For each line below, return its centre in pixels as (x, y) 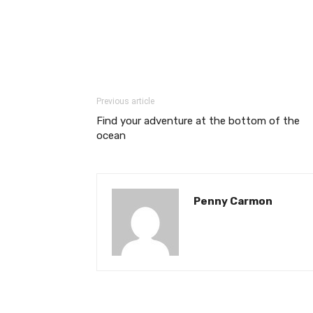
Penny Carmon (233, 201)
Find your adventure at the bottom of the (198, 121)
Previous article (125, 101)
